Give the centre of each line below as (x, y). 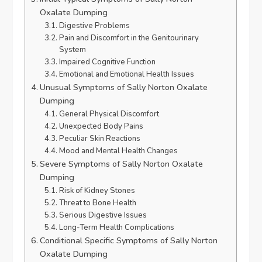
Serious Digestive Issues (103, 216)
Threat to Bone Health (97, 203)
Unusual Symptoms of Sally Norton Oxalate (124, 87)
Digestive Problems (94, 26)
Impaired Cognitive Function (107, 62)
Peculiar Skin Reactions (99, 139)
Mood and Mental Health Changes (118, 151)
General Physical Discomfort (109, 114)
